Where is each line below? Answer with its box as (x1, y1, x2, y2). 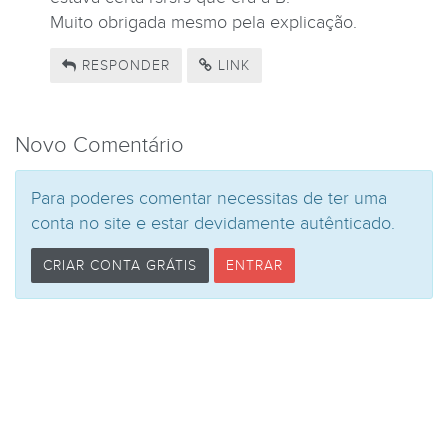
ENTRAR (226, 257, 283, 275)
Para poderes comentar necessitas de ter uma (31, 187, 387, 209)
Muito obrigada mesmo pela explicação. (50, 12, 357, 34)
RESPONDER (77, 56, 170, 74)
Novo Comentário (15, 132, 184, 159)
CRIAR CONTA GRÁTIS (43, 257, 197, 275)
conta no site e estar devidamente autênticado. (31, 212, 395, 234)
